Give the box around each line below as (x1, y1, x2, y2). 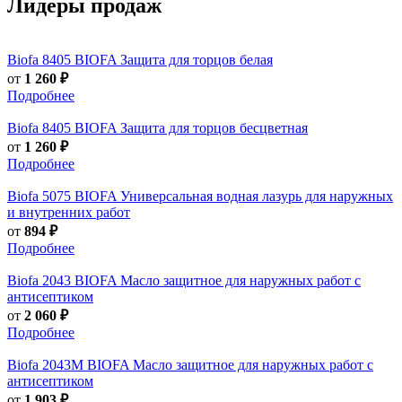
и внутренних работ (7, 204, 130, 220)
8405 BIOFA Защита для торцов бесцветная (42, 119, 308, 135)
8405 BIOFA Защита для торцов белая (42, 51, 273, 67)
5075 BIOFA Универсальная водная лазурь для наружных (42, 188, 393, 204)
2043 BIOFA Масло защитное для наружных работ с (42, 272, 361, 288)
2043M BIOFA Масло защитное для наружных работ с (42, 356, 373, 372)
